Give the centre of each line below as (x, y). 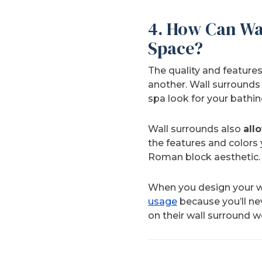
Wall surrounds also (195, 129)
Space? (175, 48)
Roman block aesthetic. (204, 157)
